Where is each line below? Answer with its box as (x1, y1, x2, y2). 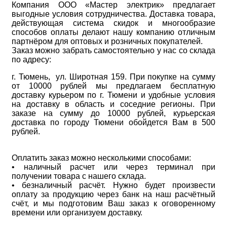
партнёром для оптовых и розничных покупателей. (12, 36, 203, 46)
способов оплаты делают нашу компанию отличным (12, 27, 215, 36)
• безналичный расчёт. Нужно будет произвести (12, 180, 215, 190)
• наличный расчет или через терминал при (12, 162, 215, 171)
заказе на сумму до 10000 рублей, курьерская (12, 108, 215, 118)
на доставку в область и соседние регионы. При (12, 99, 215, 108)
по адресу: (12, 55, 51, 64)
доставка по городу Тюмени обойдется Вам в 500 (12, 118, 215, 127)
